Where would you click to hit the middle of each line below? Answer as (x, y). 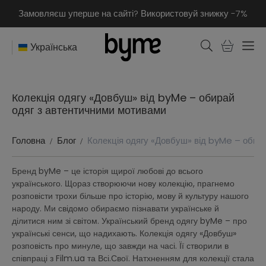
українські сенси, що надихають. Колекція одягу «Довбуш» (124, 233)
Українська (54, 47)
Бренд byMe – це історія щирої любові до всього (107, 171)
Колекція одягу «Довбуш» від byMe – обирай (123, 98)
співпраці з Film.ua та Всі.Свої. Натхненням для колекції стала (133, 258)
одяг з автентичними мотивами (89, 110)
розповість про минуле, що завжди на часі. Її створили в (120, 246)
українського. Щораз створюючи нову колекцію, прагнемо (123, 183)
